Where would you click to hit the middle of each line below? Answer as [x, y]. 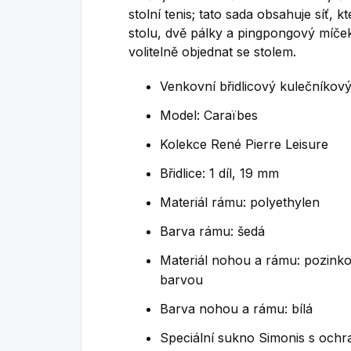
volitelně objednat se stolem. [212, 51]
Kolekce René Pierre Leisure [244, 144]
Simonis [282, 337]
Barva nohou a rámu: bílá [236, 308]
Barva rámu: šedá [212, 231]
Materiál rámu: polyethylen [240, 202]
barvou [181, 279]
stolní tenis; [162, 14]
